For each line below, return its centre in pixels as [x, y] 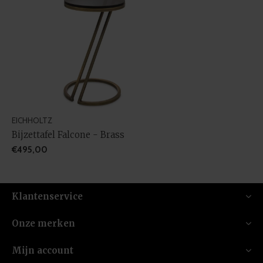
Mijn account [43, 250]
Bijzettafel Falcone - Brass [68, 134]
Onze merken [43, 223]
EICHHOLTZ [32, 120]
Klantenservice [47, 196]
